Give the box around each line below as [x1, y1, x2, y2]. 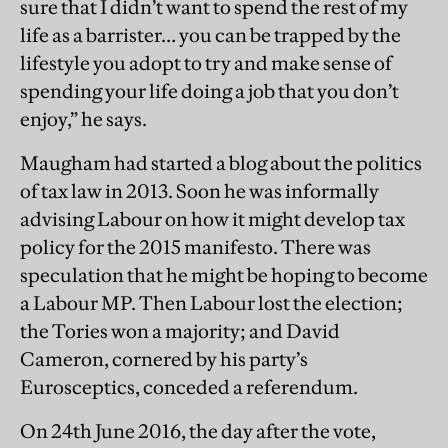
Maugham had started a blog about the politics [20, 150, 422, 175]
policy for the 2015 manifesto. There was [20, 234, 371, 259]
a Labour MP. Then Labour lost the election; [20, 290, 403, 315]
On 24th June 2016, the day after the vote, [20, 418, 376, 443]
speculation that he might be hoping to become [20, 262, 428, 287]
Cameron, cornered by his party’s [20, 346, 308, 371]
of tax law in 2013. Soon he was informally [20, 178, 379, 203]
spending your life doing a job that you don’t [20, 78, 399, 103]
